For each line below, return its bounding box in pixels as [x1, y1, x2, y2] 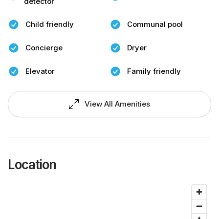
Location [8, 157, 56, 172]
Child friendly [25, 20, 74, 29]
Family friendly [127, 66, 181, 76]
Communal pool [127, 20, 183, 29]
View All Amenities [85, 99, 150, 109]
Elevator [25, 66, 55, 76]
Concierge [25, 43, 63, 52]
